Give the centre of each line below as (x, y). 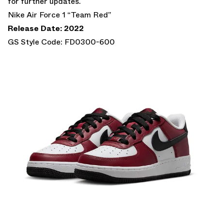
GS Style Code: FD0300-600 (61, 42)
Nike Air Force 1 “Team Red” (59, 15)
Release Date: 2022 (46, 28)
